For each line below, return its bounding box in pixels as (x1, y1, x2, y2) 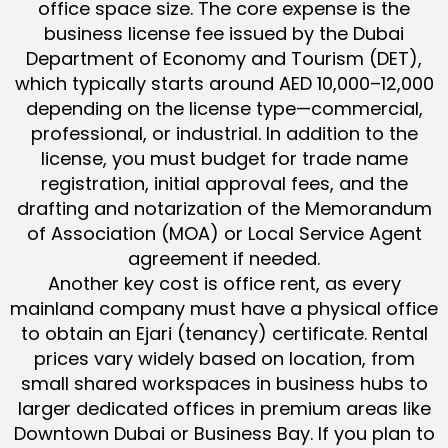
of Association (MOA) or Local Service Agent (26, 220, 422, 246)
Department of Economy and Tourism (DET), (26, 45, 422, 71)
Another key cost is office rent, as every (47, 270, 401, 296)
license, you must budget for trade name (40, 145, 408, 171)
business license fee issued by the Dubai (44, 20, 404, 46)
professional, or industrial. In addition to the (30, 120, 418, 146)
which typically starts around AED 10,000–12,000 (14, 70, 434, 96)
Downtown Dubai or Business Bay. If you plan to (13, 420, 435, 446)
